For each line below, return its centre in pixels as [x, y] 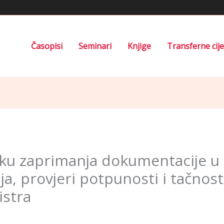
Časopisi [47, 46]
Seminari [95, 46]
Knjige [139, 46]
